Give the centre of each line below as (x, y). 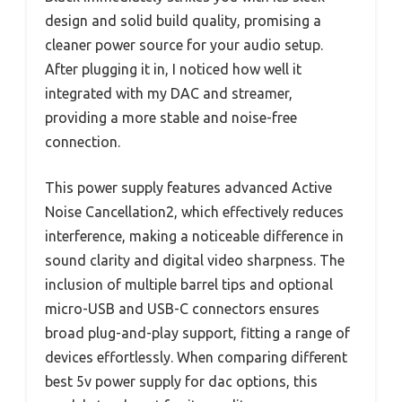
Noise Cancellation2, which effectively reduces (194, 212)
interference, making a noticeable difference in (194, 236)
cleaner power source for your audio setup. (184, 45)
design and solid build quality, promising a (183, 21)
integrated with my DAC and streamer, (169, 94)
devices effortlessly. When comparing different (196, 358)
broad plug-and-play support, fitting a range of (197, 333)
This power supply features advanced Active (188, 188)
